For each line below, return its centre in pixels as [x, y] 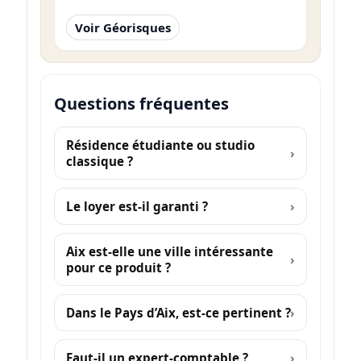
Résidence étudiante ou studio [160, 145]
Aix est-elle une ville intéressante [169, 251]
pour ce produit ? [118, 267]
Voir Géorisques [122, 27]
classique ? [99, 161]
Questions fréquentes [141, 103]
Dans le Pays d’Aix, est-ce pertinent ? [178, 312]
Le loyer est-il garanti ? [137, 206]
